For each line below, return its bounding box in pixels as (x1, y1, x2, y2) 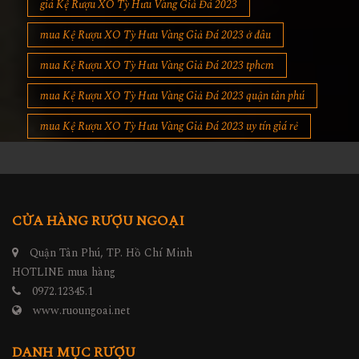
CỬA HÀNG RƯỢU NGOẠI (12, 211, 184, 232)
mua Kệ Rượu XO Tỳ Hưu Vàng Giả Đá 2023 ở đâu (40, 26, 271, 44)
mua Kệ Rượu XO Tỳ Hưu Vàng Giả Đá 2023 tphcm (40, 57, 274, 75)
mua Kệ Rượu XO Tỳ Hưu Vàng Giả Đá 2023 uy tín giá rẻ (40, 118, 298, 135)
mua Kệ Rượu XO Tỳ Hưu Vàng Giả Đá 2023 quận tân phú (40, 87, 305, 105)
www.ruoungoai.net (33, 302, 131, 320)
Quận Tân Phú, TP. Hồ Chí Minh (26, 244, 192, 262)
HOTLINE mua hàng (12, 264, 115, 281)
